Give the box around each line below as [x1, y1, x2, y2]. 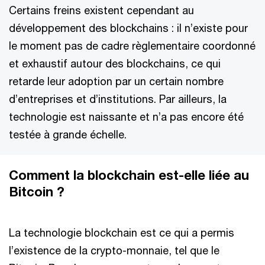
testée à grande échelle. [9, 128, 127, 141]
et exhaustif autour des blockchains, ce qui [9, 57, 221, 70]
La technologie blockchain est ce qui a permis [9, 226, 234, 239]
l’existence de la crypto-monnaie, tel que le [9, 244, 219, 257]
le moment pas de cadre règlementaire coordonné [9, 39, 256, 52]
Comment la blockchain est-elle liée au [9, 167, 249, 183]
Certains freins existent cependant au [9, 4, 194, 17]
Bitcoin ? [9, 184, 64, 199]
